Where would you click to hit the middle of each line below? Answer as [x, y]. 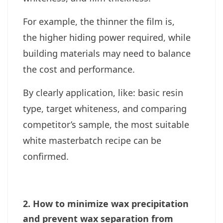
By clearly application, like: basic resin [103, 93]
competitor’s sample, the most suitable [106, 125]
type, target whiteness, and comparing [105, 109]
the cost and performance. [79, 69]
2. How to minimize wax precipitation [106, 204]
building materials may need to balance [107, 54]
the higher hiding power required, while [107, 38]
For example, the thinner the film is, [99, 22]
